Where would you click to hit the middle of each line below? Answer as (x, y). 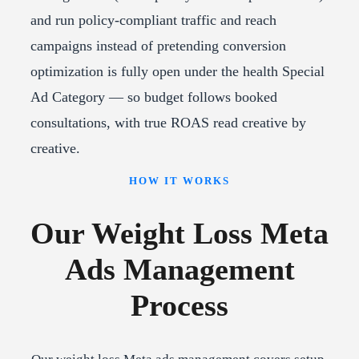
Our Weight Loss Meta (179, 233)
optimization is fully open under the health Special (177, 72)
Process (179, 305)
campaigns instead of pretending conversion (158, 46)
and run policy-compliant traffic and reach (153, 20)
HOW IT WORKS (179, 181)
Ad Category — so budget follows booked (154, 97)
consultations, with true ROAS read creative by (168, 123)
